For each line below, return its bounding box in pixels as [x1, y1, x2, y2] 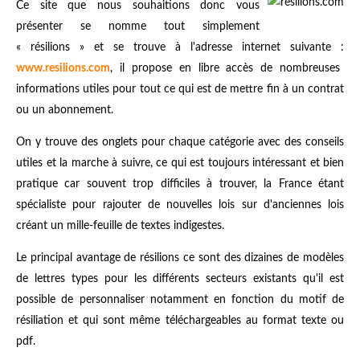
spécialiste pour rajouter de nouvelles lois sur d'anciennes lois [16, 198, 344, 211]
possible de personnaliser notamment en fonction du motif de [16, 293, 344, 305]
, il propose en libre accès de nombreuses [110, 62, 341, 74]
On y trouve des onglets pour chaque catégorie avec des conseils [16, 136, 344, 148]
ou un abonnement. [16, 104, 113, 116]
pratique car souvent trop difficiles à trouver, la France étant [16, 178, 344, 190]
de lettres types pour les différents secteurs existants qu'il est [16, 272, 344, 284]
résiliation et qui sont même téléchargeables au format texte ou [16, 314, 344, 326]
